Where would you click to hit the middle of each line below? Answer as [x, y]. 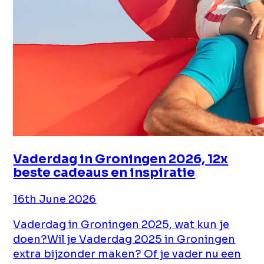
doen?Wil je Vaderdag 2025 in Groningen [124, 239]
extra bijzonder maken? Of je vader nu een [127, 254]
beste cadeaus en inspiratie [104, 172]
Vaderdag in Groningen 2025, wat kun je [121, 224]
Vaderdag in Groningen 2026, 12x [121, 159]
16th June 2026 [55, 199]
